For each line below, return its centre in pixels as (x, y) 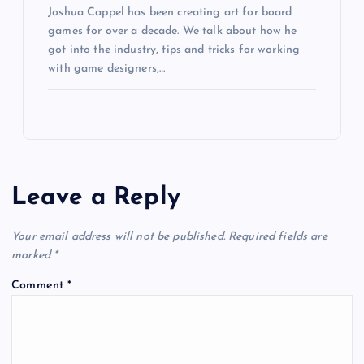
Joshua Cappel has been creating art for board (170, 13)
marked (33, 255)
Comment (40, 285)
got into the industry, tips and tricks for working (174, 50)
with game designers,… (107, 69)
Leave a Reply (96, 198)
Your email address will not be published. (118, 236)
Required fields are (278, 236)
